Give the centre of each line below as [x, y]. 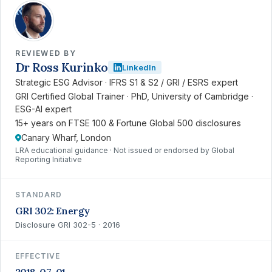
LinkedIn [139, 67]
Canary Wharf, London [66, 138]
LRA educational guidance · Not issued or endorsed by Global [125, 150]
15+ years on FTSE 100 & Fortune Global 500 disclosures [128, 123]
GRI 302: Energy [53, 211]
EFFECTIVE [38, 256]
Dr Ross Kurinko [62, 67]
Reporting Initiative [49, 159]
